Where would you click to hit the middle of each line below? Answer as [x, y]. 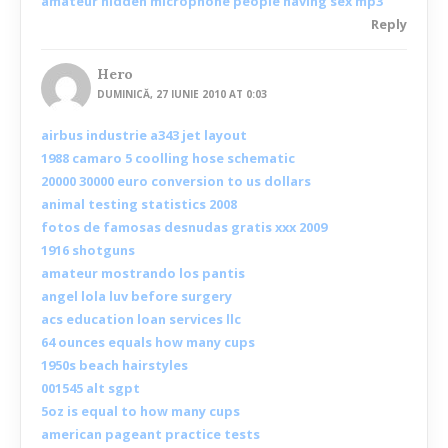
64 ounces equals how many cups [148, 342]
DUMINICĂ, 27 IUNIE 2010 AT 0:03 [182, 94]
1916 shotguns [88, 250]
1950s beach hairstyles [114, 365]
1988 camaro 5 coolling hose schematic [168, 158]
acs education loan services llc [141, 319]
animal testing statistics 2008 [139, 204]
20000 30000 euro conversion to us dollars [176, 181]
